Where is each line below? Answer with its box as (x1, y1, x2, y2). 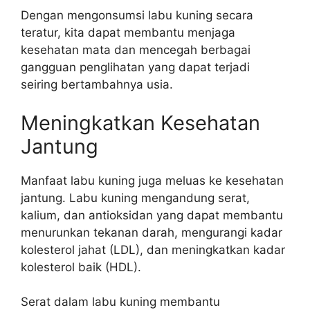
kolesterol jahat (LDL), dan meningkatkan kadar (21, 242, 285, 257)
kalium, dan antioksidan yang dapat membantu (21, 208, 283, 222)
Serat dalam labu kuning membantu (21, 295, 220, 309)
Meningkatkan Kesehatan (21, 110, 260, 135)
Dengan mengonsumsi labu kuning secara (21, 8, 253, 22)
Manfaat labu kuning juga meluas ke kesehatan (21, 173, 284, 188)
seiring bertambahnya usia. (21, 77, 173, 91)
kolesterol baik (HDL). (21, 259, 141, 274)
